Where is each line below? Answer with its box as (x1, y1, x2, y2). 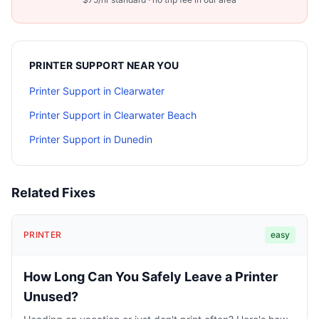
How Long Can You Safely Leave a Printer (23, 268, 278, 284)
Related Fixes (11, 184, 95, 200)
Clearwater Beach (114, 108, 197, 121)
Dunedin (114, 132, 152, 145)
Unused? (23, 288, 78, 304)
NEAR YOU (124, 58, 179, 71)
